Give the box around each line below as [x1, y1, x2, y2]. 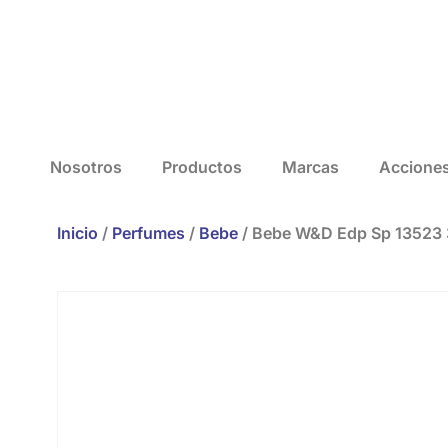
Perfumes [112, 222, 185, 243]
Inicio [57, 222, 98, 243]
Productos [162, 156, 242, 177]
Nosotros [50, 156, 122, 177]
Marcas [282, 156, 339, 177]
